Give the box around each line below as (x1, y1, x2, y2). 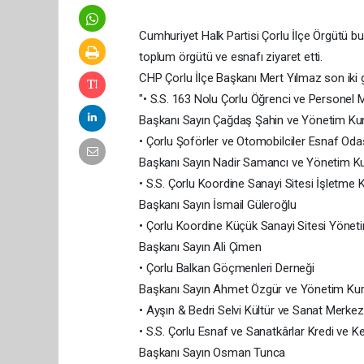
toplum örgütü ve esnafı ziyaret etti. (139, 49, 323, 64)
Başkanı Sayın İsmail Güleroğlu (139, 197, 297, 212)
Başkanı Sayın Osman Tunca (139, 344, 286, 360)
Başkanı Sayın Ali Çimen (139, 239, 262, 254)
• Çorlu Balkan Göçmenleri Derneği (139, 260, 314, 275)
